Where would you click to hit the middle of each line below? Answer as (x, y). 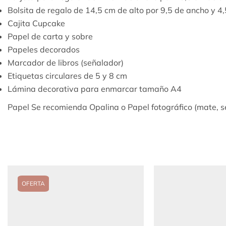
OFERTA (33, 184)
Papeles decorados (44, 50)
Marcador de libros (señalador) (66, 63)
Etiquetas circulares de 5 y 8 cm (67, 76)
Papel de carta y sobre (50, 37)
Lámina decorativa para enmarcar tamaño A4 (95, 89)
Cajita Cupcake (36, 23)
